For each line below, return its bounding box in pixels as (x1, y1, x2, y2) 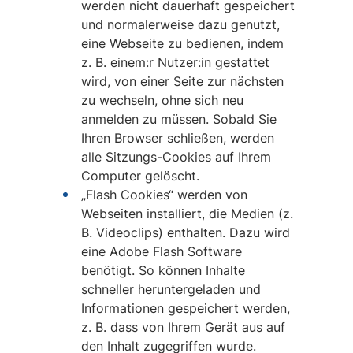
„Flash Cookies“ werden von (80, 187, 247, 203)
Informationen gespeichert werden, (80, 300, 290, 316)
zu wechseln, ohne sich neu (80, 92, 243, 108)
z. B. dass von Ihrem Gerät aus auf (80, 319, 285, 335)
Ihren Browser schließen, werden (80, 130, 274, 146)
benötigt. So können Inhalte (80, 262, 245, 278)
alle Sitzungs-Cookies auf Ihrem (80, 149, 271, 165)
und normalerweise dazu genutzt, (80, 17, 280, 32)
